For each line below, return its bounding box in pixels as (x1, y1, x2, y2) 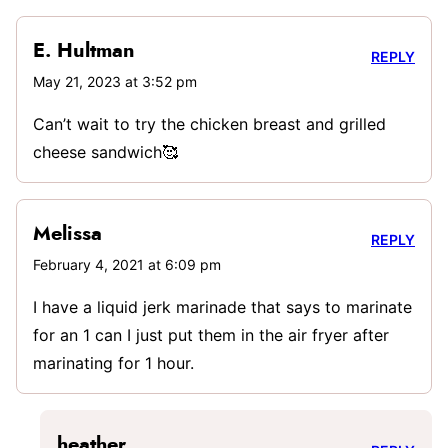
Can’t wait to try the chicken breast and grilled (33, 114, 386, 135)
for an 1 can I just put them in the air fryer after (33, 325, 389, 346)
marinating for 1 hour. (33, 353, 194, 374)
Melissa (33, 224, 102, 245)
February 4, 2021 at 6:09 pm (33, 256, 221, 274)
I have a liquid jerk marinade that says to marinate (33, 297, 412, 318)
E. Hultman (33, 41, 135, 62)
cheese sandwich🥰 (33, 142, 178, 163)
